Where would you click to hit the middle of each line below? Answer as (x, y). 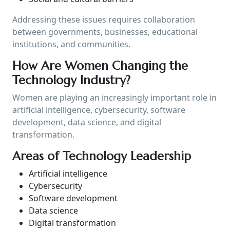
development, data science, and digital (87, 122)
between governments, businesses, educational (105, 32)
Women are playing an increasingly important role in (114, 97)
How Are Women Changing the (100, 65)
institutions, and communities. (71, 44)
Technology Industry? (71, 80)
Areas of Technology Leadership (102, 156)
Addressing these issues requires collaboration (104, 19)
